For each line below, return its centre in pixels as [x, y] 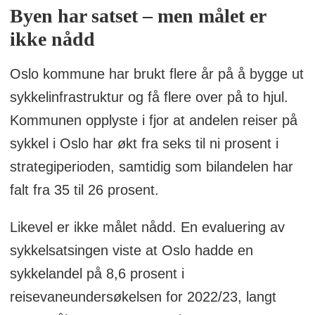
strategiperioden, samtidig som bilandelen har [151, 167]
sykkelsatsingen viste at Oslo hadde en [131, 251]
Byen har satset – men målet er [137, 16]
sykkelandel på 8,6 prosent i [97, 274]
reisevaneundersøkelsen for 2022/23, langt [143, 297]
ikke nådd [52, 39]
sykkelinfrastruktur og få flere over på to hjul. [149, 97]
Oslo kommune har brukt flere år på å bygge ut [156, 74]
